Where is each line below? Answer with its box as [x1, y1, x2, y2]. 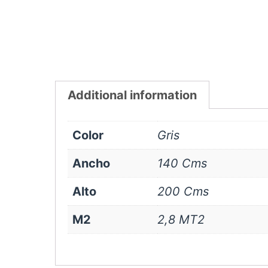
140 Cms [157, 156, 207, 170]
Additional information [68, 87, 197, 102]
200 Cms [157, 184, 209, 199]
